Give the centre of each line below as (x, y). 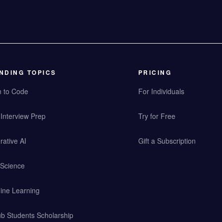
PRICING (155, 72)
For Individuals (161, 91)
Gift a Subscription (167, 141)
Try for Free (157, 116)
